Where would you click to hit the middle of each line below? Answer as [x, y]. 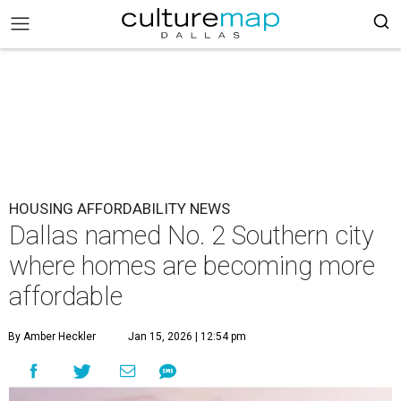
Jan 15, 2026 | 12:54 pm [187, 337]
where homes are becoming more [192, 266]
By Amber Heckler [52, 337]
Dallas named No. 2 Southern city [192, 235]
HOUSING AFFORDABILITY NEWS [119, 209]
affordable [66, 296]
